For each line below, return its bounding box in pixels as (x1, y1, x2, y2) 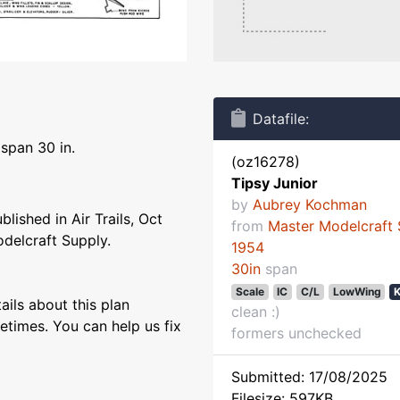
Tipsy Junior (231, 174, 318, 192)
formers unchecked (231, 324, 362, 342)
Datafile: (253, 110, 309, 128)
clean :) (231, 303, 280, 321)
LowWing (332, 285, 381, 298)
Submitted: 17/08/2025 (231, 368, 387, 386)
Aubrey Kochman (253, 196, 367, 213)
